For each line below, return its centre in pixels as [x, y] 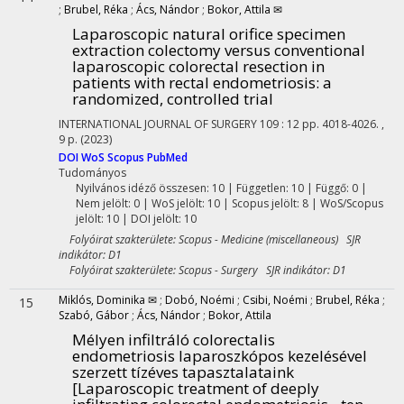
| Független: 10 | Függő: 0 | [295, 188]
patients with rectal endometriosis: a [202, 83]
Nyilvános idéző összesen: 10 [150, 188]
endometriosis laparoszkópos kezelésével [220, 356]
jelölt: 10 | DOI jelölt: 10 [136, 219]
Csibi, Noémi [275, 300]
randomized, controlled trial [173, 99]
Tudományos [92, 173]
